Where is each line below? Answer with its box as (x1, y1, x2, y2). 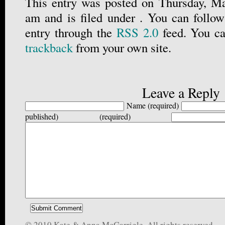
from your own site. (73, 39, 171, 56)
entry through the (25, 24, 117, 41)
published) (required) (25, 111, 131, 122)
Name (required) (126, 100, 179, 111)
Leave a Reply (142, 83, 220, 102)
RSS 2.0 (116, 24, 158, 41)
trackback (25, 39, 73, 56)
